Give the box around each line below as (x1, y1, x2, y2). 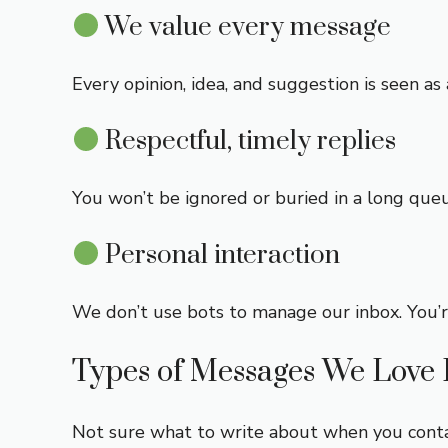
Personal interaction (99, 239, 341, 272)
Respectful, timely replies (99, 125, 397, 158)
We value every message (99, 11, 392, 44)
